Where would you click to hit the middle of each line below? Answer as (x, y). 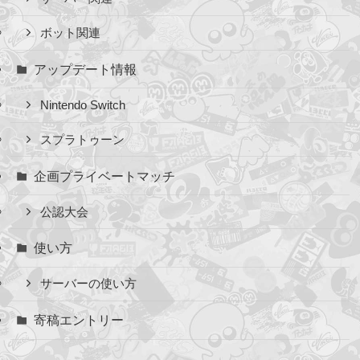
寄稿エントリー (78, 320)
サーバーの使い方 (88, 284)
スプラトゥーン (82, 139)
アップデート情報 (85, 69)
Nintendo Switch (82, 105)
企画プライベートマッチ (104, 176)
